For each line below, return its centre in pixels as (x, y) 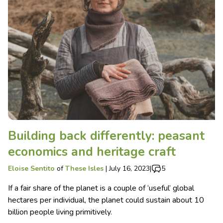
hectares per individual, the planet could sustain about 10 (106, 200)
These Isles (84, 168)
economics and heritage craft (92, 152)
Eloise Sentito (31, 168)
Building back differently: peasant (106, 136)
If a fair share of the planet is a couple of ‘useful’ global (101, 188)
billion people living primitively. (60, 212)
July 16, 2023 (129, 168)
